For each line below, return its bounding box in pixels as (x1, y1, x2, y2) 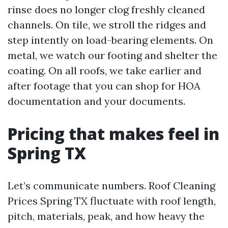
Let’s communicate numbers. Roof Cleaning (8, 179, 215, 192)
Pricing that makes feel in (8, 123, 219, 145)
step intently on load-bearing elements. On (8, 34, 213, 46)
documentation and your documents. (8, 95, 185, 107)
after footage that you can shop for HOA (8, 79, 201, 92)
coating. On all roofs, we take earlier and (8, 64, 202, 77)
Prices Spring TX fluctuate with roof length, (8, 194, 216, 207)
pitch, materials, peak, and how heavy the (8, 210, 205, 222)
